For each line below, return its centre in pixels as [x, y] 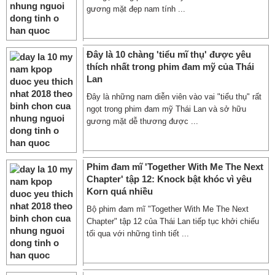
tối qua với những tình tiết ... [138, 234]
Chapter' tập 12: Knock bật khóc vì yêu [169, 179]
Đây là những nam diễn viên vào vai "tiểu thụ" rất [174, 97]
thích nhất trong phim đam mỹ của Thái [170, 67]
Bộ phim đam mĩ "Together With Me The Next [168, 209]
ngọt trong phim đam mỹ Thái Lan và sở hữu [166, 109]
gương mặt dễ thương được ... [142, 121]
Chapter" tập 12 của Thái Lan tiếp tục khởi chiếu [173, 221]
